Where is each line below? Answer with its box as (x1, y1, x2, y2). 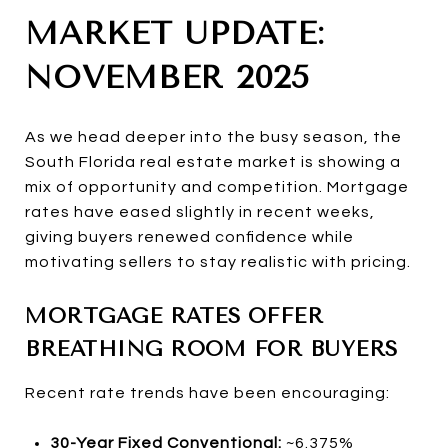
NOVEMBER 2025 (25, 59, 310, 96)
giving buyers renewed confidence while (25, 228, 354, 245)
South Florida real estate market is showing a (25, 153, 401, 170)
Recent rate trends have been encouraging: (25, 384, 390, 401)
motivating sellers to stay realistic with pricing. (25, 253, 411, 270)
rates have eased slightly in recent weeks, (25, 203, 375, 220)
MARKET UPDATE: (25, 15, 325, 52)
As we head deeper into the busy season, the (25, 128, 402, 145)
